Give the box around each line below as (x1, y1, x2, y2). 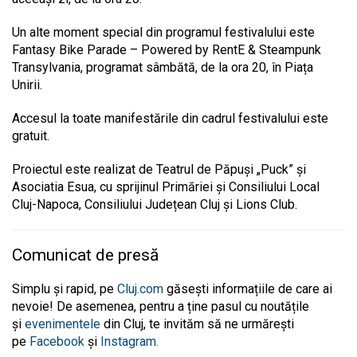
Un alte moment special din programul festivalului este (12, 25, 315, 41)
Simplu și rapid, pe (12, 281, 117, 297)
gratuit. (12, 128, 49, 144)
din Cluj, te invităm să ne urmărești (100, 316, 294, 332)
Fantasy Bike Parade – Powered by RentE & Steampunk (12, 42, 321, 58)
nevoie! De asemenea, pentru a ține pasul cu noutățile (12, 299, 309, 315)
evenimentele (25, 316, 100, 332)
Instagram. (100, 334, 159, 350)
